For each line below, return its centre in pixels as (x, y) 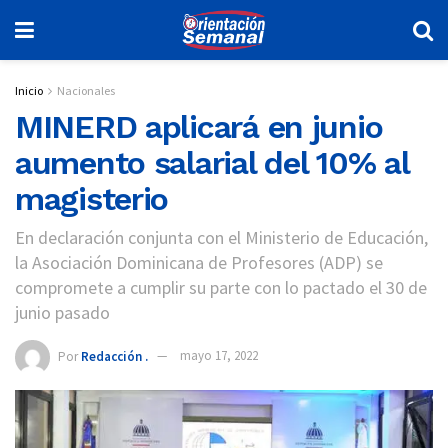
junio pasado (62, 312)
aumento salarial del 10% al (212, 163)
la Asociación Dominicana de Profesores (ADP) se (199, 262)
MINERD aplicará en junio (199, 127)
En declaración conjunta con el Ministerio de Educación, (221, 237)
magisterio (92, 199)
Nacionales (86, 90)
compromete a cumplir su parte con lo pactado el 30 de (221, 287)
